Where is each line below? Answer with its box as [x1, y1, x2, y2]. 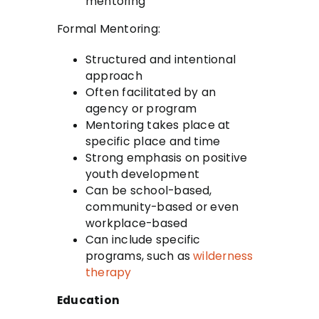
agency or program [85, 100, 197, 116]
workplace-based [85, 215, 188, 231]
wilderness [193, 248, 253, 263]
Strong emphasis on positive [85, 150, 248, 165]
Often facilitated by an [85, 84, 216, 100]
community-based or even [85, 199, 239, 214]
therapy [85, 264, 132, 280]
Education [57, 292, 120, 308]
